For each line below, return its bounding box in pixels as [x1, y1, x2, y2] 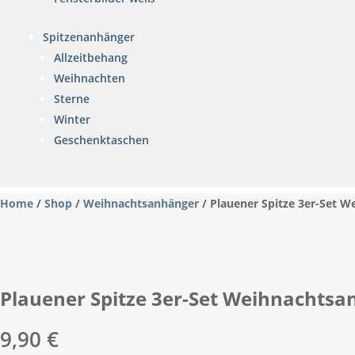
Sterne [54, 91, 90, 106]
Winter [54, 112, 90, 127]
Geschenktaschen [54, 132, 149, 147]
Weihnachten [54, 71, 125, 86]
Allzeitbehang [54, 50, 128, 65]
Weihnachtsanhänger [83, 196, 199, 211]
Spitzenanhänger [43, 29, 135, 44]
